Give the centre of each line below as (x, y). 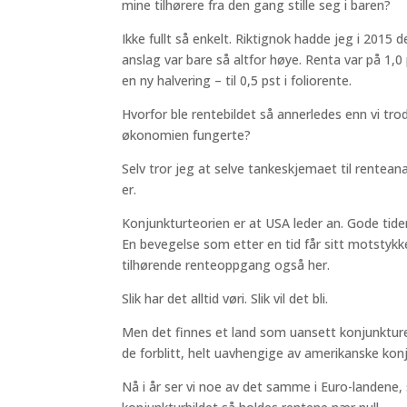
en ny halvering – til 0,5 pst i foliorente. (237, 80)
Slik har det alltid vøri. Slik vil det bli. (225, 298)
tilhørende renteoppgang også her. (226, 264)
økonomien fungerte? (187, 134)
